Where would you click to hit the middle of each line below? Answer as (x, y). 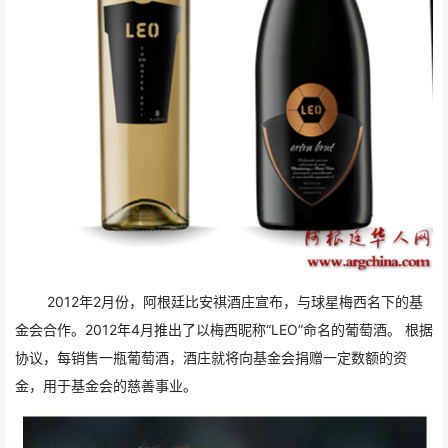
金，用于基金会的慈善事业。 (106, 385)
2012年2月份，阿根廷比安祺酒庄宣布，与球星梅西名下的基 (235, 301)
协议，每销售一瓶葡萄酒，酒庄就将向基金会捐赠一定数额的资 (211, 357)
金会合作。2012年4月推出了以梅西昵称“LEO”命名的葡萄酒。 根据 (224, 329)
